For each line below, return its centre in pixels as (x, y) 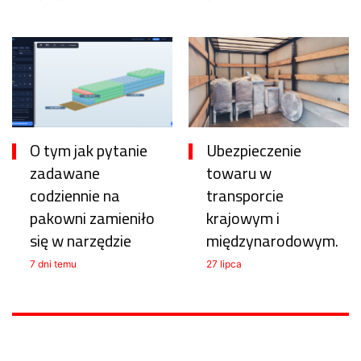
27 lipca (224, 263)
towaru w (239, 172)
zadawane (65, 172)
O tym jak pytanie (89, 150)
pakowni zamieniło (92, 218)
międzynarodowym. (272, 240)
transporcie (245, 195)
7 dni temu (53, 263)
